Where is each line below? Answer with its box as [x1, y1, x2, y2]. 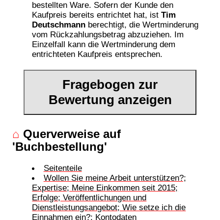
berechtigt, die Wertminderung [85, 20, 199, 30]
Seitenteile [43, 163, 82, 173]
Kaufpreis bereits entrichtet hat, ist [32, 10, 162, 20]
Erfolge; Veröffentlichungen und [32, 192, 147, 202]
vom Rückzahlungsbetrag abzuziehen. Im [32, 29, 184, 40]
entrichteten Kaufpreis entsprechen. [32, 49, 163, 59]
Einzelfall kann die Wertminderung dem [32, 39, 176, 50]
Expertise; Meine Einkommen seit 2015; [32, 182, 178, 192]
